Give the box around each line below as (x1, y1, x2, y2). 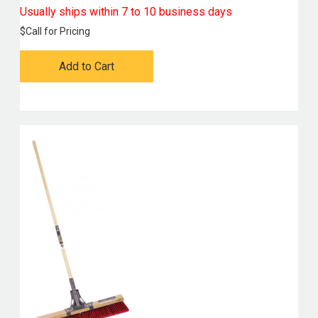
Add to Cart (58, 60, 114, 74)
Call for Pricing (25, 26, 90, 38)
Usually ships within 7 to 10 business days (19, 5, 232, 19)
